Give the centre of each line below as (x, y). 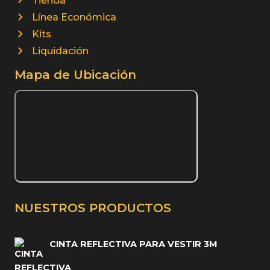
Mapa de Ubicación (75, 74)
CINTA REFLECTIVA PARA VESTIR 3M (133, 244)
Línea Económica (74, 17)
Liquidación (60, 51)
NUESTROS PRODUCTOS (93, 208)
